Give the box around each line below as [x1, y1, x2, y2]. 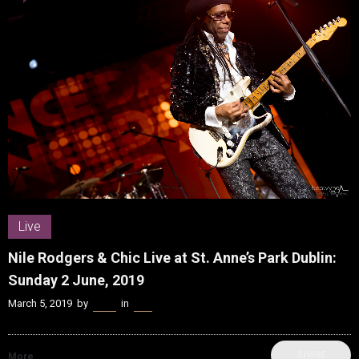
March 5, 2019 [8, 297, 72, 310]
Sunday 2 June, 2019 [8, 272, 144, 289]
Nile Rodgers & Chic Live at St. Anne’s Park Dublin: [8, 249, 337, 267]
